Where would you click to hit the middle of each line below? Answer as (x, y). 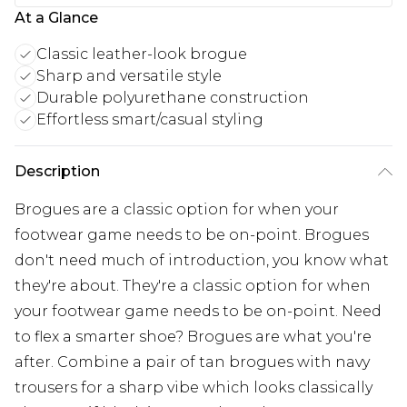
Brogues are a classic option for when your (177, 209)
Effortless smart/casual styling (150, 119)
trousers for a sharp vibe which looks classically (194, 387)
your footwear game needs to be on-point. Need (198, 311)
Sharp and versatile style (129, 75)
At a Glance (56, 17)
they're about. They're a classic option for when (193, 285)
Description (57, 171)
